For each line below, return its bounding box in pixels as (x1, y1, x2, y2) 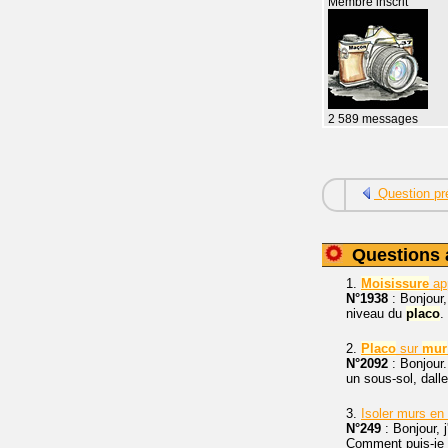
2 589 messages (328, 113, 418, 126)
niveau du (346, 306, 406, 322)
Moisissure (361, 276, 429, 292)
